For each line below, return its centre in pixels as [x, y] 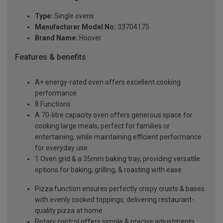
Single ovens [73, 16]
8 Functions [53, 104]
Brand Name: [56, 38]
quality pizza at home [69, 211]
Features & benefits [51, 57]
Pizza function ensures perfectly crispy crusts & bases [120, 189]
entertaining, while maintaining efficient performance [118, 137]
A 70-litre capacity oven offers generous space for [114, 115]
